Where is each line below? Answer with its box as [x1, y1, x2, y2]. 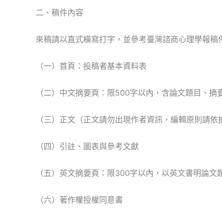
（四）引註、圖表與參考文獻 [36, 141, 139, 151]
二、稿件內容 [36, 7, 83, 17]
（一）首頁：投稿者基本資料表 [36, 61, 147, 71]
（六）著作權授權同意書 [36, 195, 123, 205]
